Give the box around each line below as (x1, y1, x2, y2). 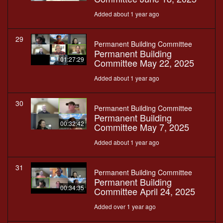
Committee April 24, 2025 (94, 185, 195, 198)
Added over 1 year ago (94, 202, 156, 211)
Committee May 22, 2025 (94, 56, 194, 70)
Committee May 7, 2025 (94, 120, 189, 134)
